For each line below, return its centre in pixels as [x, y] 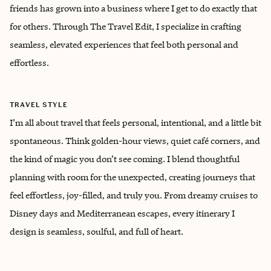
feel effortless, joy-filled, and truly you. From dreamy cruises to [134, 195]
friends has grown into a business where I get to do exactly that [133, 8]
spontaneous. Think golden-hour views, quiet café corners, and [135, 141]
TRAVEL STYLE [39, 105]
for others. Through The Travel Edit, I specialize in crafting [126, 26]
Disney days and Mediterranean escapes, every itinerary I [122, 213]
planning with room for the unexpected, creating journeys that [132, 177]
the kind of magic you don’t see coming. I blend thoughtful [125, 159]
